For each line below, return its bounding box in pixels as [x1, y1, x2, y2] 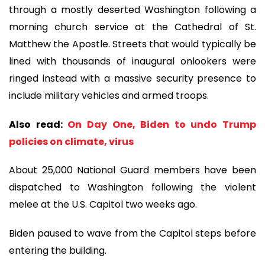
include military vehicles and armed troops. [9, 89, 209, 103]
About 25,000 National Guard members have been [9, 163, 256, 177]
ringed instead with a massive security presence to [9, 72, 256, 86]
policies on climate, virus [9, 134, 134, 148]
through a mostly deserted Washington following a [9, 3, 256, 17]
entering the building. [9, 243, 106, 257]
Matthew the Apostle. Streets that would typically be [9, 37, 256, 51]
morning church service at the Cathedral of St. [9, 20, 256, 34]
